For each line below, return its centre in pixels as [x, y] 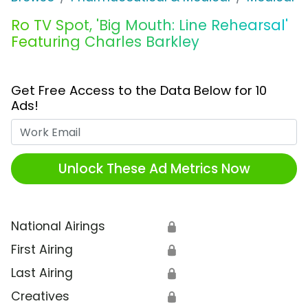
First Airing [42, 250]
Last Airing [42, 273]
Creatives [40, 297]
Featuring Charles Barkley [105, 42]
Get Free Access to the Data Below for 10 [139, 91]
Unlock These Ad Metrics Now [154, 168]
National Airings [58, 227]
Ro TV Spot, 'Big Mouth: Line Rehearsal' [150, 25]
